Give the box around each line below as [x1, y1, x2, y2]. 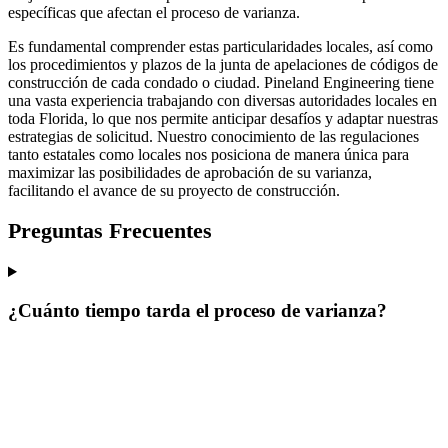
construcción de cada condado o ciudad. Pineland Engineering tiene [8, 73, 434, 91]
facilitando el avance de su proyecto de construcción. [8, 181, 340, 199]
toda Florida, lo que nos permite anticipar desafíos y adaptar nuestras [8, 109, 438, 127]
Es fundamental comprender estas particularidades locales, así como [8, 37, 433, 55]
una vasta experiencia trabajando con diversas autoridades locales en [8, 91, 437, 109]
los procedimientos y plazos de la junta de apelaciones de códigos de [8, 55, 438, 73]
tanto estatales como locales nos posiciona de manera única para [8, 145, 409, 163]
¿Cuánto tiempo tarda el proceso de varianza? [8, 299, 387, 321]
